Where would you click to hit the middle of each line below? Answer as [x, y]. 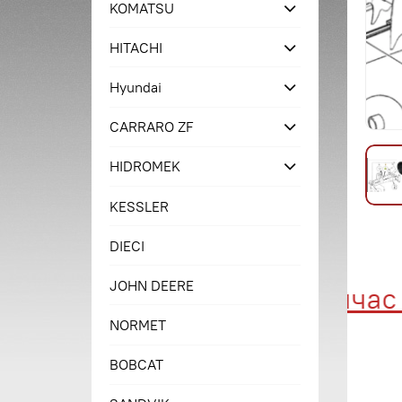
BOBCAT [137, 365]
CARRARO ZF [152, 127]
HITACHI [136, 47]
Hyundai [136, 87]
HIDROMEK [145, 166]
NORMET [138, 325]
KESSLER [140, 206]
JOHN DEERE [152, 285]
